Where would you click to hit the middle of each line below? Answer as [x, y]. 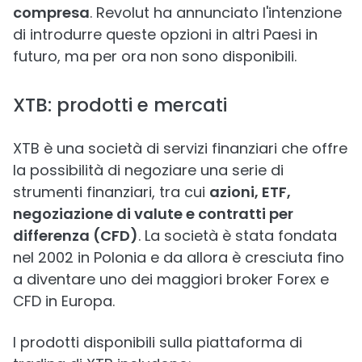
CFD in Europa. [64, 301]
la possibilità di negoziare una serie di [148, 170]
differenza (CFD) [76, 236]
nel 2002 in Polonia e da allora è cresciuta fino [179, 257]
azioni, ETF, [250, 192]
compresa [51, 13]
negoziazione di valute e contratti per [153, 214]
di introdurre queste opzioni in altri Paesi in [165, 34]
